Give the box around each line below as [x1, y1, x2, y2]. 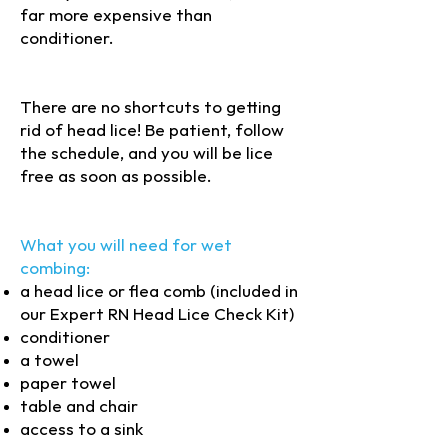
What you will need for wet [20, 237, 232, 255]
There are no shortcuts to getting [20, 99, 281, 117]
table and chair [20, 398, 138, 416]
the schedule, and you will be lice [20, 145, 273, 163]
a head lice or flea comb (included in [20, 283, 298, 301]
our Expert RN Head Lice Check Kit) [20, 306, 294, 324]
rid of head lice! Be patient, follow [20, 122, 284, 140]
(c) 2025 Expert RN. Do [118, 30, 296, 48]
